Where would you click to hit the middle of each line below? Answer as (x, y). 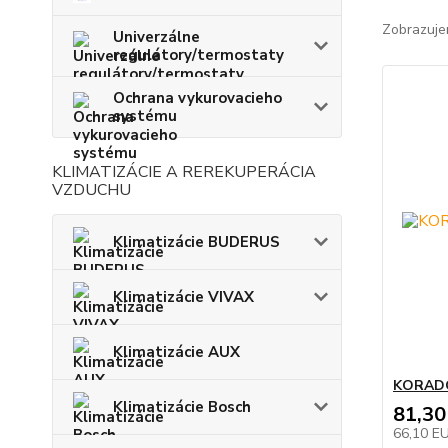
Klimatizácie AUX (176, 351)
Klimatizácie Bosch (182, 406)
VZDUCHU (91, 189)
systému (145, 115)
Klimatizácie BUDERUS (196, 241)
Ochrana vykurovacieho (197, 97)
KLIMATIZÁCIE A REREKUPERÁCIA (184, 171)
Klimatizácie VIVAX (183, 296)
